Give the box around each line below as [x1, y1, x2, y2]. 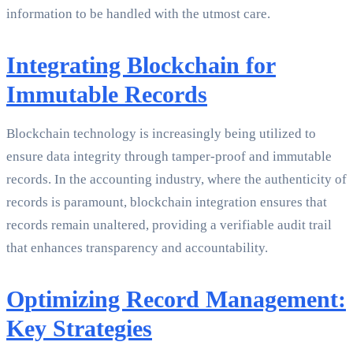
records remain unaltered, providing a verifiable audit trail [6, 217, 332, 233]
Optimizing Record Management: [6, 286, 346, 313]
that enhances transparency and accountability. [6, 240, 268, 256]
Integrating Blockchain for [6, 52, 276, 79]
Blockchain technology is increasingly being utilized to [6, 126, 316, 142]
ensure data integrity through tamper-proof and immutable [6, 149, 332, 165]
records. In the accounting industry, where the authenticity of [6, 172, 347, 188]
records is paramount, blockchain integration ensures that [6, 195, 327, 210]
